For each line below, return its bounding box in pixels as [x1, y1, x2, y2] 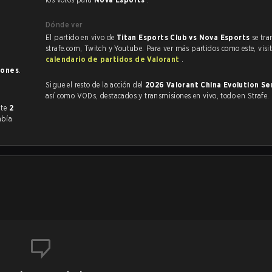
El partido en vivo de [46, 33, 117, 42]
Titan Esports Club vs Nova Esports [116, 33, 252, 42]
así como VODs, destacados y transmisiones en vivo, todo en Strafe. [76, 91, 270, 100]
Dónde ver [46, 20, 83, 29]
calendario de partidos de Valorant [46, 55, 182, 64]
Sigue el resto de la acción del [46, 80, 145, 89]
